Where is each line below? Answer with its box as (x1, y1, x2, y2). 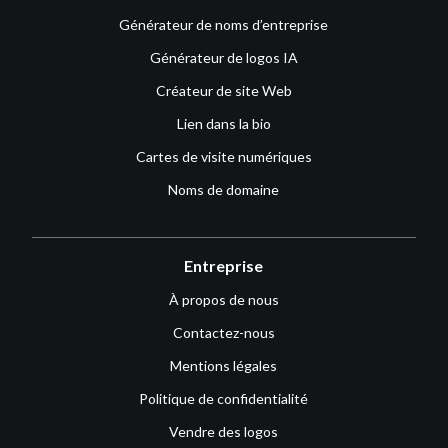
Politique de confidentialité (139, 389, 309, 407)
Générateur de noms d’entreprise (119, 15, 329, 33)
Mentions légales (170, 356, 278, 374)
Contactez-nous (172, 323, 275, 341)
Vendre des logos (169, 422, 279, 440)
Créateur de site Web (155, 81, 292, 99)
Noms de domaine (168, 180, 280, 198)
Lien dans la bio (176, 114, 271, 132)
